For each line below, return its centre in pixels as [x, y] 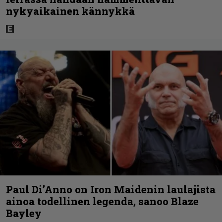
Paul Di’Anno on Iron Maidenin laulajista [111, 189]
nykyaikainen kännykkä [70, 11]
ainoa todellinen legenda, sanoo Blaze [102, 201]
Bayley [24, 213]
